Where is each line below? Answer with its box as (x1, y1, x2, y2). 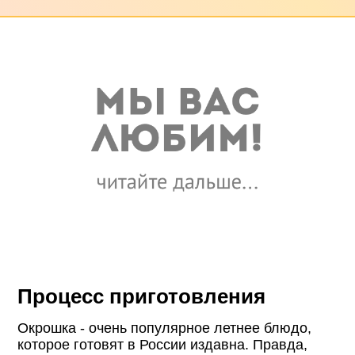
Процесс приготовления (17, 285, 266, 308)
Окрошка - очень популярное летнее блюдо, (17, 320, 312, 337)
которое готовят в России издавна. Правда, (17, 337, 308, 353)
